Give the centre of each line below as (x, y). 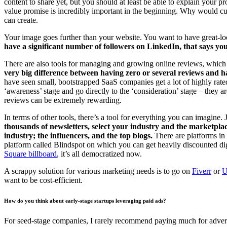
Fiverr (202, 171)
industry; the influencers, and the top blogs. (78, 135)
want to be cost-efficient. (43, 180)
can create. (21, 20)
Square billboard (30, 154)
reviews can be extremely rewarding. (63, 100)
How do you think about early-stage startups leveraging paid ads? (85, 200)
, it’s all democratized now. (99, 154)
